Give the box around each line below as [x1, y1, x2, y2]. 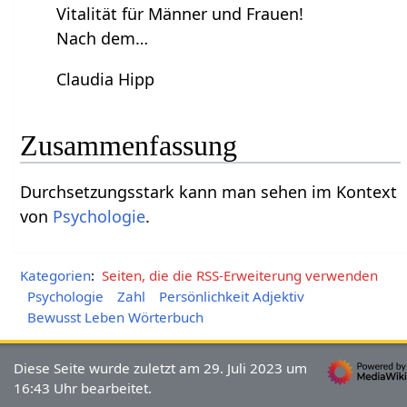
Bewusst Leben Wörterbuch [26, 307, 203, 326]
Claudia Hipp [56, 68, 155, 91]
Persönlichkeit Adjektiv [158, 286, 304, 305]
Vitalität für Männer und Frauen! [56, 3, 304, 25]
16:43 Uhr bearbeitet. [14, 378, 153, 397]
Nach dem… [56, 27, 149, 50]
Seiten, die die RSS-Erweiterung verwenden [101, 265, 378, 284]
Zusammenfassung [20, 128, 238, 162]
